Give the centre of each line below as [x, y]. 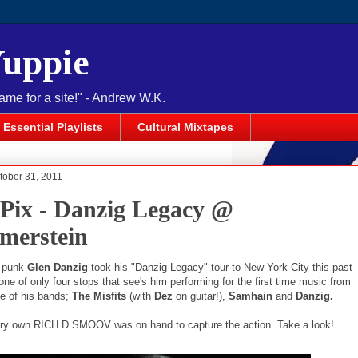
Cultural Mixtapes [185, 127]
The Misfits [101, 296]
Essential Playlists [53, 127]
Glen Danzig [56, 267]
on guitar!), [201, 296]
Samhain [252, 296]
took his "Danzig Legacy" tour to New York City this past [220, 267]
